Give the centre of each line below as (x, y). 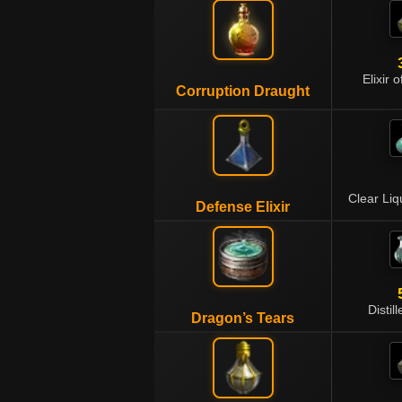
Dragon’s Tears (243, 318)
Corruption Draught (243, 91)
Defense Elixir (243, 207)
